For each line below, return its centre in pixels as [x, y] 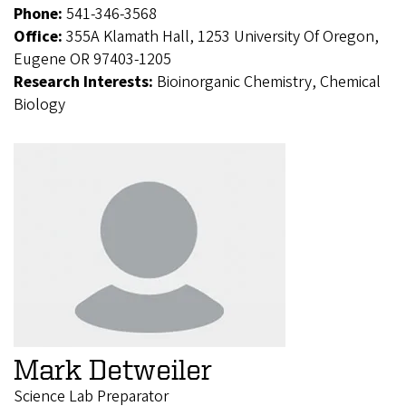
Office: [40, 36]
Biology [39, 104]
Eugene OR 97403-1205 [92, 59]
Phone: [40, 14]
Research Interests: [85, 82]
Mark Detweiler [113, 368]
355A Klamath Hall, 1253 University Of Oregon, [222, 36]
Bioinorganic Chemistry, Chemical [269, 82]
